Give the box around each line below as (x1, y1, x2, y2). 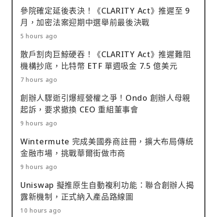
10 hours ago (20, 206, 62, 215)
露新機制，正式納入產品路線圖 (20, 191, 134, 202)
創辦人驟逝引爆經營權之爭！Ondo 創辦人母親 (20, 92, 191, 103)
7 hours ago (20, 75, 58, 84)
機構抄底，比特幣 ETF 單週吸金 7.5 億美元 (20, 60, 178, 71)
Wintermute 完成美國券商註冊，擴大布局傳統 (20, 136, 194, 147)
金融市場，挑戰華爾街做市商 (20, 147, 126, 158)
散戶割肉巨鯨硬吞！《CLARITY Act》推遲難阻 (20, 48, 191, 60)
